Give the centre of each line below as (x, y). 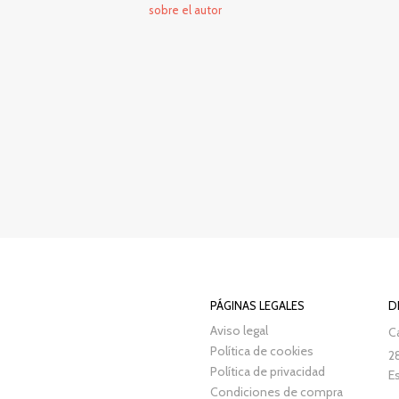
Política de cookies (262, 351)
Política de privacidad (268, 372)
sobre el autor (185, 10)
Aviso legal (240, 331)
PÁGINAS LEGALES (258, 306)
